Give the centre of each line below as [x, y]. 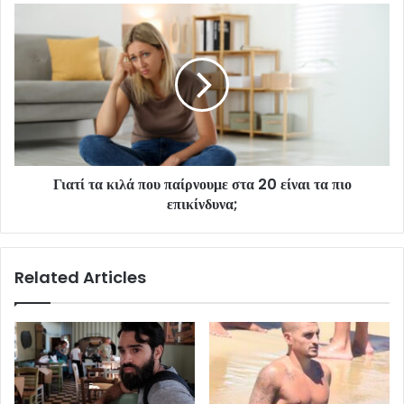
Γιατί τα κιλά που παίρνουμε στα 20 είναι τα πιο [202, 184]
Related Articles [80, 277]
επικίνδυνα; [202, 204]
